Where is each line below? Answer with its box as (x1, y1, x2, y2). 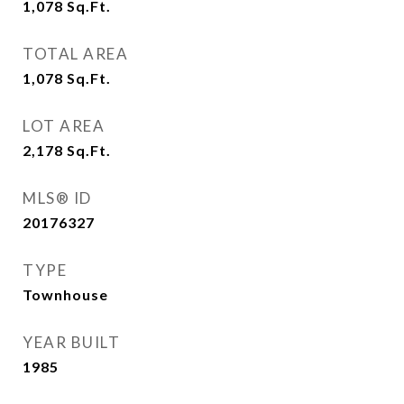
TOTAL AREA (23, 44, 128, 63)
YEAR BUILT (23, 333, 120, 352)
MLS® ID (23, 188, 92, 207)
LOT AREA (23, 116, 105, 135)
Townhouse (23, 286, 108, 303)
